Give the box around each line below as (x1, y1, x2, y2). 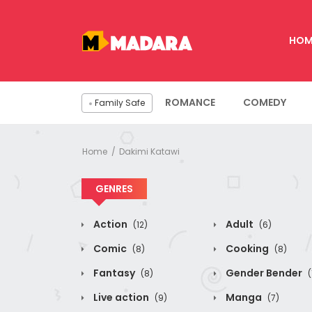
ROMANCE (165, 95, 215, 109)
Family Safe (95, 97, 145, 109)
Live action (91, 290, 151, 304)
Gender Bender (224, 266, 304, 280)
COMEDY (243, 95, 286, 109)
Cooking (224, 242, 271, 256)
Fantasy (91, 266, 137, 280)
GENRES (95, 182, 133, 196)
